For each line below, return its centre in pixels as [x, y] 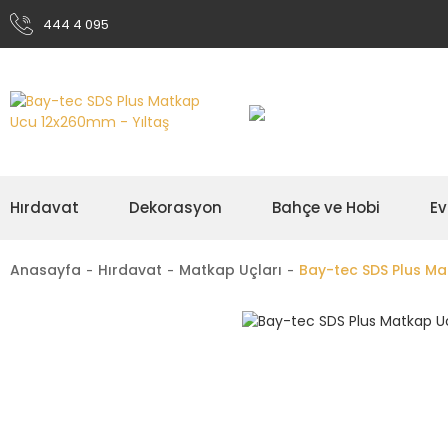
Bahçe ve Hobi [326, 207]
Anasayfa [45, 270]
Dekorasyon [175, 207]
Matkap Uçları [230, 270]
